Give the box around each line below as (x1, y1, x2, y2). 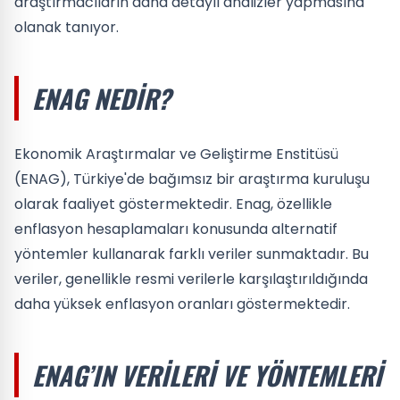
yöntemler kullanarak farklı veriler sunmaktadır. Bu (14, 243, 369, 264)
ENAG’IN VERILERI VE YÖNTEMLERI (32, 355, 382, 394)
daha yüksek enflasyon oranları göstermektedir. (14, 293, 350, 314)
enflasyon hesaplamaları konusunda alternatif (14, 218, 337, 239)
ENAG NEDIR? (32, 79, 171, 117)
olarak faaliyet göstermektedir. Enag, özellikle (14, 193, 332, 214)
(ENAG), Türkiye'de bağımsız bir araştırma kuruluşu (14, 168, 370, 189)
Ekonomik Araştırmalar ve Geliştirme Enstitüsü (14, 143, 338, 164)
